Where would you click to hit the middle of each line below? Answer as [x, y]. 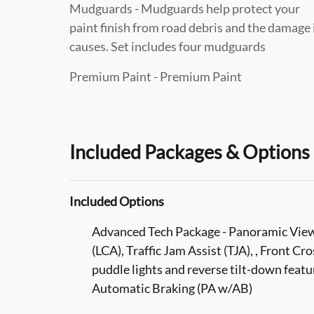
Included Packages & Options [190, 152]
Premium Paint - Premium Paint [156, 76]
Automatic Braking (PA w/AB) [172, 288]
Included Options [117, 201]
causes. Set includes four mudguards [168, 46]
